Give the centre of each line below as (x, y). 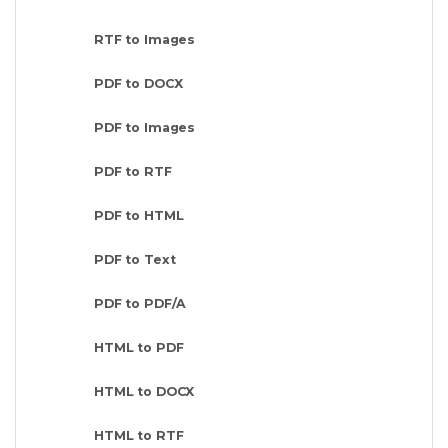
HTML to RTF (139, 435)
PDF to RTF (133, 171)
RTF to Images (145, 39)
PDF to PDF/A (140, 303)
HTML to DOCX (144, 391)
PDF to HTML (139, 215)
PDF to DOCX (138, 83)
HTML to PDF (139, 347)
